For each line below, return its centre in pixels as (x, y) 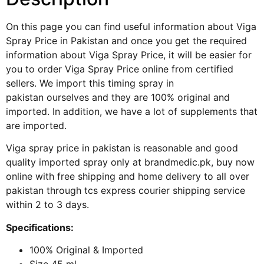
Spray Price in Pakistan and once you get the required (126, 40)
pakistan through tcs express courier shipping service (126, 191)
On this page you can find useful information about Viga (131, 26)
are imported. (36, 125)
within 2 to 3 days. (47, 205)
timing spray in (141, 83)
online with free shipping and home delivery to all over (128, 176)
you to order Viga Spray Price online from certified (120, 69)
